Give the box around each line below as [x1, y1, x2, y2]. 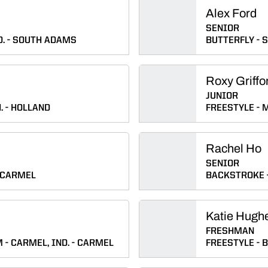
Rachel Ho [206, 142, 261, 155]
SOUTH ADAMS [13, 36, 77, 45]
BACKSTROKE [206, 171, 264, 181]
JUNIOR [206, 92, 238, 101]
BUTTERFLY [206, 36, 254, 45]
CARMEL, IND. [11, 239, 69, 248]
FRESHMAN [206, 227, 254, 236]
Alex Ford [206, 7, 257, 20]
